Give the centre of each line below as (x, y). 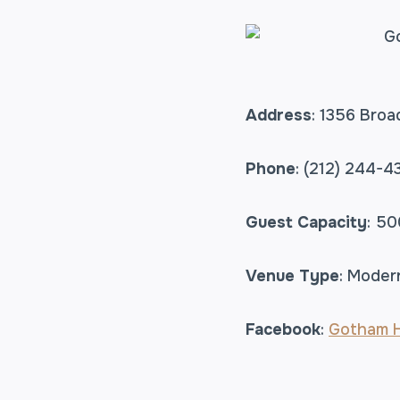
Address (279, 115)
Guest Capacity (306, 222)
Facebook (283, 329)
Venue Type (292, 275)
